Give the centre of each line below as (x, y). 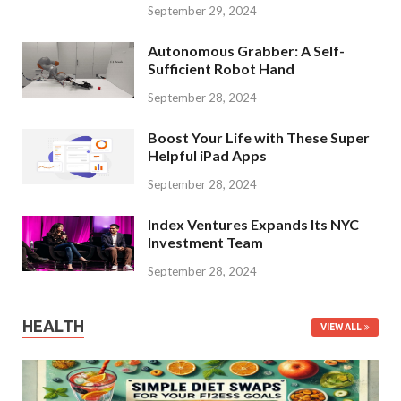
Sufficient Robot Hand (221, 69)
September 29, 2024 (202, 11)
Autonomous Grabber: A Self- (246, 51)
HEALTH (53, 325)
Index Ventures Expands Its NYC (253, 224)
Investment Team (205, 242)
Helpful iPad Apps (207, 155)
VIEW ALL (341, 327)
